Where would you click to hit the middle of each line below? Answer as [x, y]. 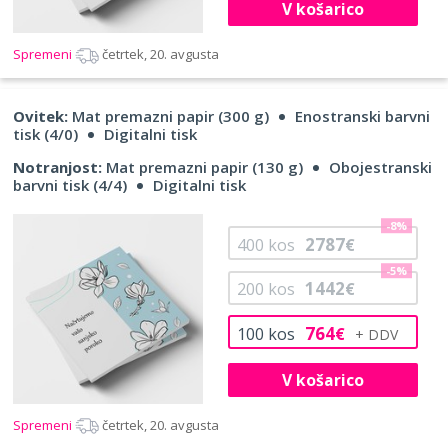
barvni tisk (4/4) [70, 185]
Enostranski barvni [362, 116]
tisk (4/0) [45, 134]
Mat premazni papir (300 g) [168, 116]
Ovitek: [40, 116]
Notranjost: [57, 167]
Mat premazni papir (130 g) [202, 167]
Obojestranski [380, 167]
